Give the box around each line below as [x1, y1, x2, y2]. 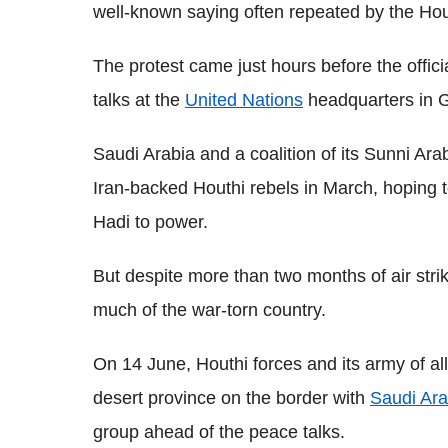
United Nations [185, 90, 303, 110]
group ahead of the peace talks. [93, 422, 345, 442]
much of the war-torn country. [93, 300, 326, 320]
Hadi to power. [93, 212, 208, 232]
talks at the [93, 90, 185, 110]
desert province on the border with [93, 388, 370, 408]
